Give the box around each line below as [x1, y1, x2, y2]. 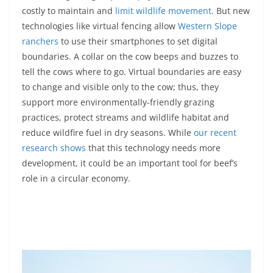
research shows [22, 141, 86, 154]
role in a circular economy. [22, 172, 130, 184]
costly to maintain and [22, 4, 115, 16]
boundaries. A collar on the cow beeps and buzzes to [22, 50, 238, 62]
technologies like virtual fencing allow [22, 19, 178, 32]
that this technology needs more [86, 141, 221, 154]
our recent [194, 126, 236, 138]
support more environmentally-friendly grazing [22, 96, 214, 108]
